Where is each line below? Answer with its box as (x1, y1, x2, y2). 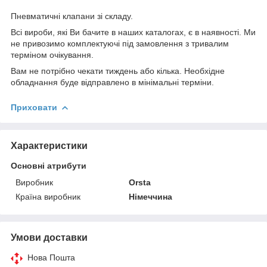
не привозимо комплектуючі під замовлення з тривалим (11, 38, 229, 48)
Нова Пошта (27, 252, 75, 262)
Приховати (11, 102, 57, 112)
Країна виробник (15, 191, 80, 201)
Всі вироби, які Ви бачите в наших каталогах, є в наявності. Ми (11, 27, 256, 37)
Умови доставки (11, 232, 88, 243)
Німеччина (129, 191, 173, 201)
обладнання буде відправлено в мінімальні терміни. (11, 77, 214, 87)
